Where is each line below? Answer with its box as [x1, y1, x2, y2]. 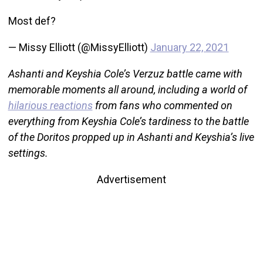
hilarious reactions [8, 99, 93, 112]
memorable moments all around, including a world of [8, 83, 247, 96]
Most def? [8, 14, 56, 27]
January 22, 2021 [150, 41, 229, 53]
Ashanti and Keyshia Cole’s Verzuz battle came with [8, 67, 242, 80]
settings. [8, 146, 48, 159]
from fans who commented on [92, 99, 232, 112]
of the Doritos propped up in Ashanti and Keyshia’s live [8, 130, 254, 143]
